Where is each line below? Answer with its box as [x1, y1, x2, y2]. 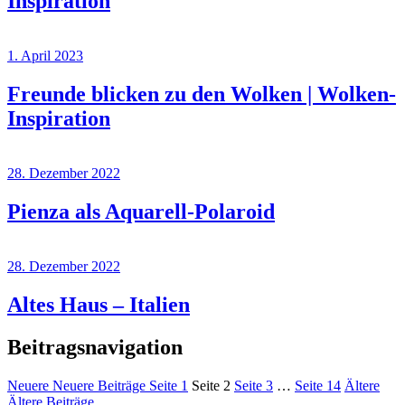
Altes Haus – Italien [7, 292, 190, 316]
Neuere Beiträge [52, 377, 146, 393]
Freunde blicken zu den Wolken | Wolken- [7, 82, 396, 107]
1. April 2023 [7, 48, 83, 64]
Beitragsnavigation [7, 334, 183, 359]
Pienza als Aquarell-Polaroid [7, 199, 275, 223]
